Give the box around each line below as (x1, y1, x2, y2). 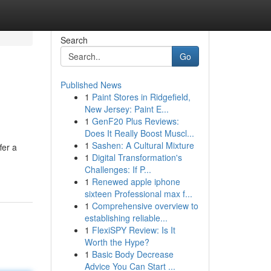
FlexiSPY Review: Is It (91, 224, 175, 236)
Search (60, 34, 88, 46)
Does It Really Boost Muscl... (84, 127, 194, 139)
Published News (60, 79, 122, 91)
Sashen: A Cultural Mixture (91, 139, 194, 151)
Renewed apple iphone (91, 175, 180, 188)
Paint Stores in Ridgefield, (91, 91, 191, 103)
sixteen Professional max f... (84, 188, 192, 200)
